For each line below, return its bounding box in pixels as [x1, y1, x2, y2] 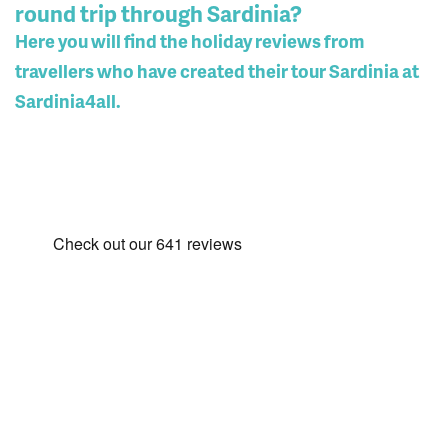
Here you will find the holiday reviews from [15, 27, 364, 53]
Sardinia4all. [15, 87, 121, 113]
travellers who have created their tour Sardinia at [15, 57, 419, 83]
